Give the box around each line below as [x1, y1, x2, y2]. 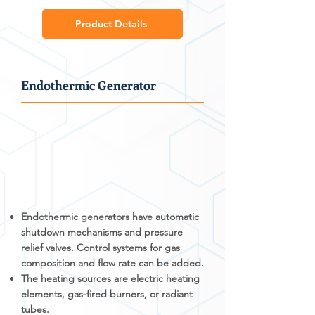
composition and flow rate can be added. [21, 257, 204, 269]
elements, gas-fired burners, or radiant [21, 288, 193, 300]
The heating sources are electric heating [21, 272, 200, 285]
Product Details [75, 18, 147, 30]
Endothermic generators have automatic [21, 210, 199, 223]
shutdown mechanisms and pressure [21, 226, 183, 238]
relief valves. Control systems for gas [21, 241, 180, 254]
